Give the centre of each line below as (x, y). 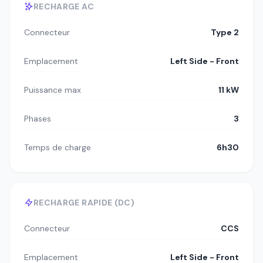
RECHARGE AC (64, 7)
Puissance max (53, 90)
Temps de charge (58, 148)
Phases (38, 119)
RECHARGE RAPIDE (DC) (84, 203)
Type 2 (225, 33)
